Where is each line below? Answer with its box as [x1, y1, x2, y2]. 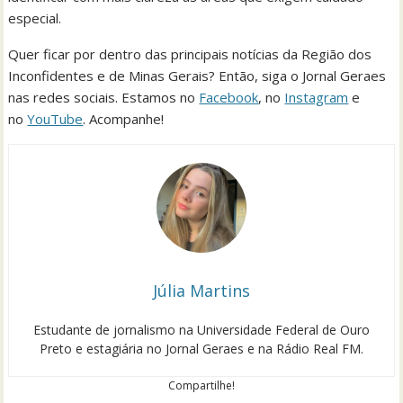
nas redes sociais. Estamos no [8, 88, 200, 107]
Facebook [199, 88, 259, 107]
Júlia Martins [153, 280, 250, 302]
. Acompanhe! [83, 110, 165, 129]
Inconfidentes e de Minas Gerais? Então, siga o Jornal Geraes [8, 67, 387, 85]
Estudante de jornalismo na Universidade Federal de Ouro [33, 321, 370, 339]
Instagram [284, 88, 349, 107]
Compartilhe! [168, 378, 235, 394]
